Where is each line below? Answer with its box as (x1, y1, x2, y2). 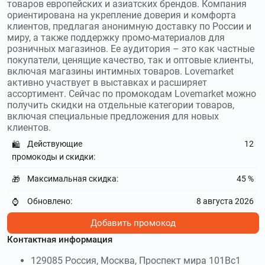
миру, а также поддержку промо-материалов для (7, 32, 225, 44)
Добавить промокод (90, 218, 176, 229)
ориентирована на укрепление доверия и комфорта (7, 9, 236, 21)
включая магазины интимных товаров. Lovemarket (7, 66, 234, 77)
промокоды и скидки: (12, 151, 95, 161)
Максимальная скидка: (27, 173, 118, 183)
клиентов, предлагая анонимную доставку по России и (7, 21, 251, 33)
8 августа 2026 (196, 196, 254, 206)
